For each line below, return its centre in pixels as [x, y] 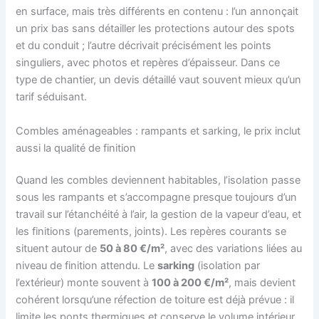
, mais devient [262, 283]
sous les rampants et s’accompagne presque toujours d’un [157, 198]
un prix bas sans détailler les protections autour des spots [156, 29]
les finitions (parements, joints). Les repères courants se [151, 232]
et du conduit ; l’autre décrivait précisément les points [144, 46]
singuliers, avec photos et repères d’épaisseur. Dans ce [148, 63]
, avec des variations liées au [234, 249]
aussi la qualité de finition [76, 148]
